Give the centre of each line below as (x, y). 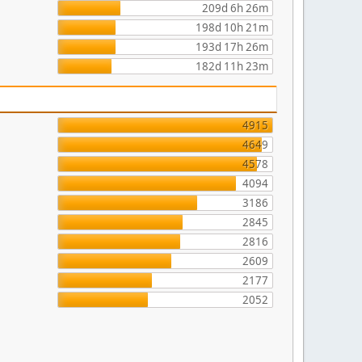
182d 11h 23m (232, 66)
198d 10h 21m (232, 27)
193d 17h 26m (232, 47)
